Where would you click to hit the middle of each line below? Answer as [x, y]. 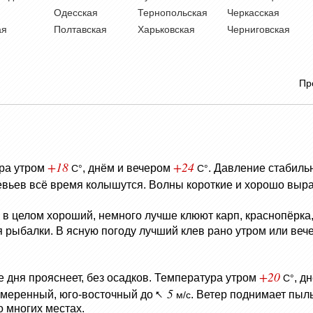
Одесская [76, 13]
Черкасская [253, 13]
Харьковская [166, 30]
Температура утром [207, 277]
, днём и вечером [128, 168]
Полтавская [80, 30]
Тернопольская [173, 13]
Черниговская [259, 30]
